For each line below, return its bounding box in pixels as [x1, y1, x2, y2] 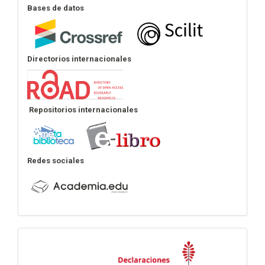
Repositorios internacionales [29, 105, 138, 115]
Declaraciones [27, 233, 129, 253]
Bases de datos [27, 4, 84, 13]
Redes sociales [27, 156, 84, 166]
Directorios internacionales [27, 54, 131, 64]
